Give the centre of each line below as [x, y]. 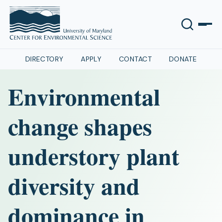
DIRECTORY [44, 59]
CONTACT [135, 59]
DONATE [183, 59]
